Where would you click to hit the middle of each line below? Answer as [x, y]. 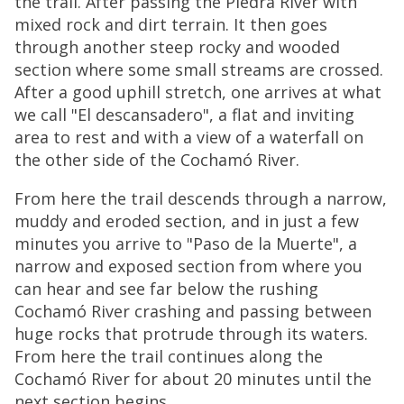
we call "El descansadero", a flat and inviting [184, 115]
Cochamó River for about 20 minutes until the [193, 379]
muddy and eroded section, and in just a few [187, 221]
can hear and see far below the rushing [166, 289]
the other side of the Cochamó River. [157, 160]
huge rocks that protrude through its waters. [191, 334]
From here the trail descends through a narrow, [201, 198]
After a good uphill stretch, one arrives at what [198, 92]
